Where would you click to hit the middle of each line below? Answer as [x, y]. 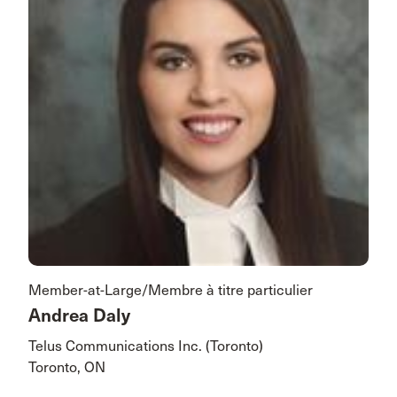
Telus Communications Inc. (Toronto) [146, 346]
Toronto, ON [67, 368]
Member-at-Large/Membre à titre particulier [171, 291]
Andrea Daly [79, 316]
